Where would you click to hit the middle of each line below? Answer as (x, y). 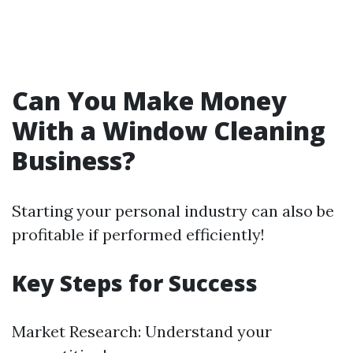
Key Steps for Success (135, 283)
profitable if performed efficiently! (138, 234)
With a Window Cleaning (169, 130)
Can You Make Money (149, 100)
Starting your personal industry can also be (173, 211)
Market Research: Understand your (142, 331)
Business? (74, 160)
